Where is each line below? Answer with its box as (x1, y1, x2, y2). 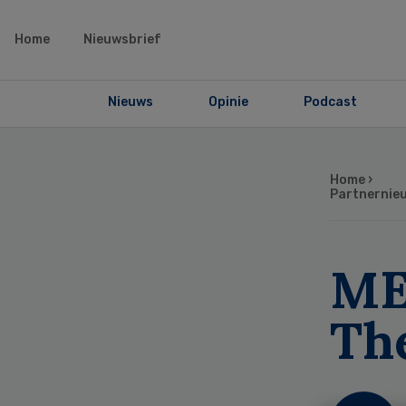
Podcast (303, 94, 357, 110)
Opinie (208, 94, 248, 110)
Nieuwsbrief (83, 32, 161, 47)
